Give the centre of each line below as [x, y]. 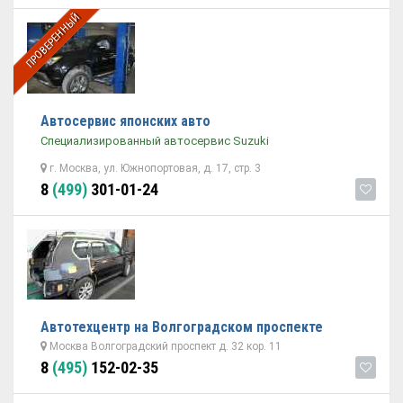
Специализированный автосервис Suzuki [155, 141]
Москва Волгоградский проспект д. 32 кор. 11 [164, 346]
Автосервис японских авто [125, 121]
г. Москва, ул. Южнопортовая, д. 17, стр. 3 [154, 168]
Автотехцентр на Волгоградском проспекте [182, 327]
